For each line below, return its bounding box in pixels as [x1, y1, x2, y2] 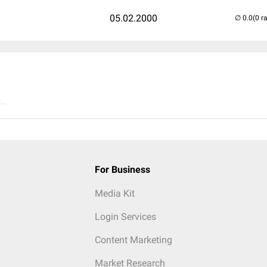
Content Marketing [94, 234, 172, 246]
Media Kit [94, 188, 135, 199]
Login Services [94, 211, 156, 222]
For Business [94, 164, 150, 175]
